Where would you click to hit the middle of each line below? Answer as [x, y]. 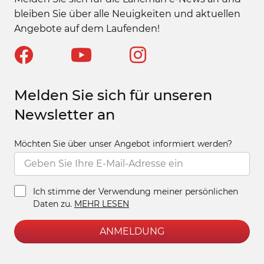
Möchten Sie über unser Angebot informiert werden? [123, 143]
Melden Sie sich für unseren [113, 95]
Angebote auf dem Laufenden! [87, 29]
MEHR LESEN [101, 204]
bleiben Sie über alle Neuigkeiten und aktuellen [127, 14]
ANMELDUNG [132, 232]
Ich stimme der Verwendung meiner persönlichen [135, 192]
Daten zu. [53, 204]
